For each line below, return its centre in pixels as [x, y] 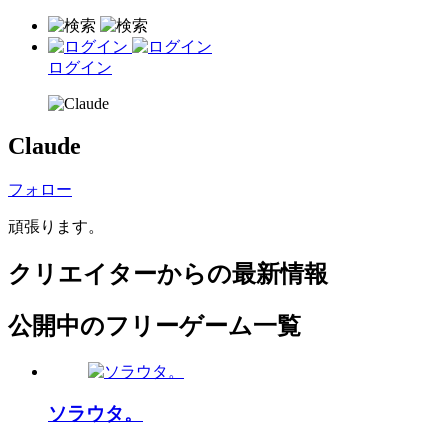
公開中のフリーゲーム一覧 [154, 325]
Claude [44, 145]
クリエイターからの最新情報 [168, 273]
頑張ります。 [56, 226]
